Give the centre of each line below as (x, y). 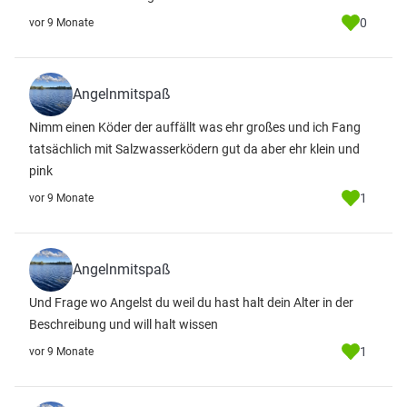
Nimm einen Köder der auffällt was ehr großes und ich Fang (195, 127)
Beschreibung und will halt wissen (124, 324)
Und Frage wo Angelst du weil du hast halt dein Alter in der (191, 303)
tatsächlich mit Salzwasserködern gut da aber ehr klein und (194, 149)
